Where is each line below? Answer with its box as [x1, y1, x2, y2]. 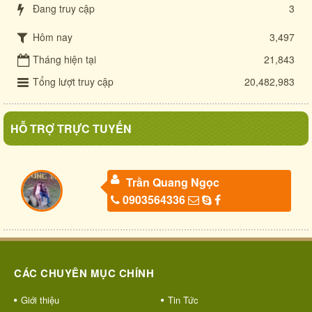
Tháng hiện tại [33, 52, 96, 66]
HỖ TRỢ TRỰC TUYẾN [10, 120, 132, 136]
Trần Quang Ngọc [125, 173, 219, 190]
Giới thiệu [21, 292, 59, 306]
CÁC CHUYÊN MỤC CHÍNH [14, 265, 154, 281]
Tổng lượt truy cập [33, 74, 114, 88]
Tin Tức [167, 292, 198, 306]
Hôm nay [33, 29, 72, 44]
